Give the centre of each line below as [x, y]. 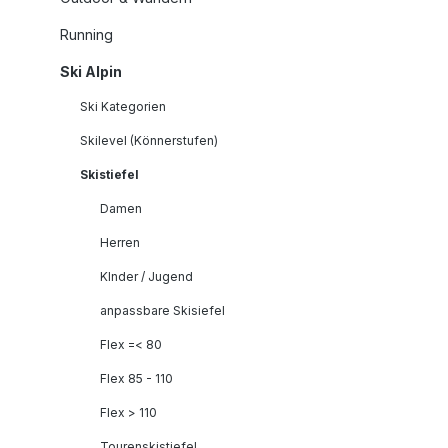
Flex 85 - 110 [136, 378]
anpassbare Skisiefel [162, 310]
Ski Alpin [91, 71]
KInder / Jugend [146, 276]
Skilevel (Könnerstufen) [149, 140]
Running [86, 34]
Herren [120, 242]
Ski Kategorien [123, 106]
